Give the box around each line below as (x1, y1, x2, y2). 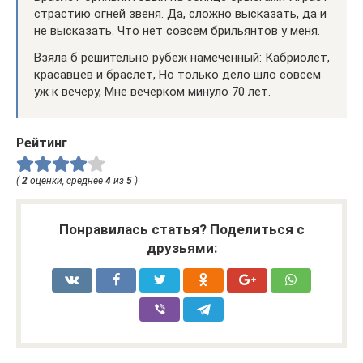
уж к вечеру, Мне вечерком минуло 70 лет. (34, 83, 271, 99)
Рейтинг (16, 135, 67, 151)
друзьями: (146, 240, 217, 257)
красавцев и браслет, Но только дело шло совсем (34, 66, 321, 82)
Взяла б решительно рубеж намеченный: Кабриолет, (34, 49, 330, 65)
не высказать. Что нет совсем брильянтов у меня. (34, 23, 320, 38)
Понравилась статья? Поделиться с (58, 221, 305, 238)
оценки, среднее (28, 175, 105, 187)
